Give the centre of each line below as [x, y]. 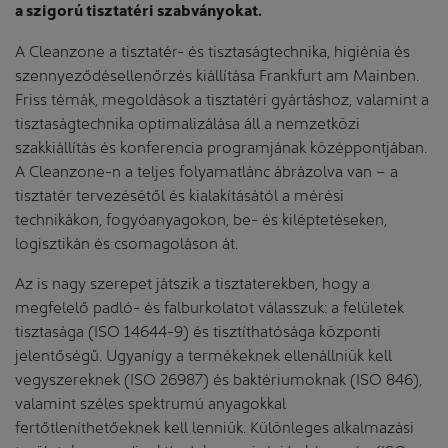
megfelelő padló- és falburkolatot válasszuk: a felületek [209, 305]
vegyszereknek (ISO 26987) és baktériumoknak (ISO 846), [218, 377]
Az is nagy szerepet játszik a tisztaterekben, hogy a [192, 281]
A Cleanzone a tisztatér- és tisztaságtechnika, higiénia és [212, 49]
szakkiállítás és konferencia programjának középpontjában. [221, 145]
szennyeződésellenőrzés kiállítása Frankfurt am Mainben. [217, 73]
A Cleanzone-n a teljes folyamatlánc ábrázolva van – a [206, 169]
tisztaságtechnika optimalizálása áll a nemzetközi [187, 121]
